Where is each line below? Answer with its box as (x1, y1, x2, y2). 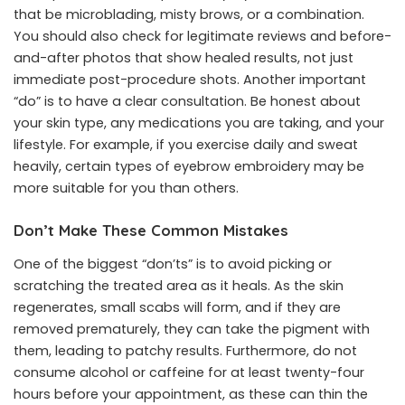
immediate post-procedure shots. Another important (14, 70, 366, 89)
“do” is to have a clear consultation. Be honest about (14, 91, 361, 110)
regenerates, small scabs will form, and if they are (14, 298, 341, 317)
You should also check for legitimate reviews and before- (14, 26, 391, 45)
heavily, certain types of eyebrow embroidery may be (14, 156, 364, 175)
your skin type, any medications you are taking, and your (14, 113, 384, 132)
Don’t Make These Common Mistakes (14, 220, 288, 240)
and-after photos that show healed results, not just (14, 48, 353, 67)
